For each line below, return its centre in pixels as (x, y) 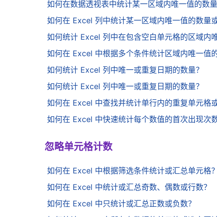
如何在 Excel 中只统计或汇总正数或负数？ (121, 204)
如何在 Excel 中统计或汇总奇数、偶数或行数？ (129, 187)
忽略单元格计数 (78, 147)
